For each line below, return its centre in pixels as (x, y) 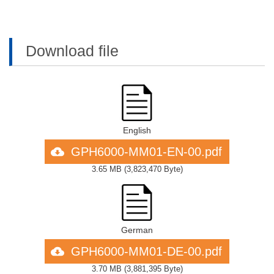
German (137, 230)
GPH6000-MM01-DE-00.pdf (146, 251)
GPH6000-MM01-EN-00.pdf (146, 152)
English (137, 130)
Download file (72, 51)
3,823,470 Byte (153, 169)
